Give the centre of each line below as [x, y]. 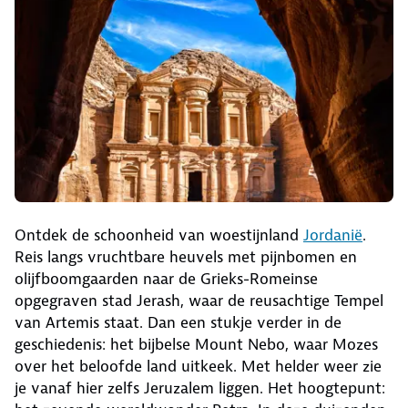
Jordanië [333, 235]
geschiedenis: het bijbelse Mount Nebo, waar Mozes [196, 344]
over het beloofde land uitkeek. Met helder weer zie [198, 366]
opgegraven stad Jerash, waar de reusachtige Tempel [199, 300]
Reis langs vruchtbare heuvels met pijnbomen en [186, 256]
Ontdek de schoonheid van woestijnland [159, 235]
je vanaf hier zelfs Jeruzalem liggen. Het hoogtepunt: [200, 388]
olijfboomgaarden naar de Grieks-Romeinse [166, 278]
